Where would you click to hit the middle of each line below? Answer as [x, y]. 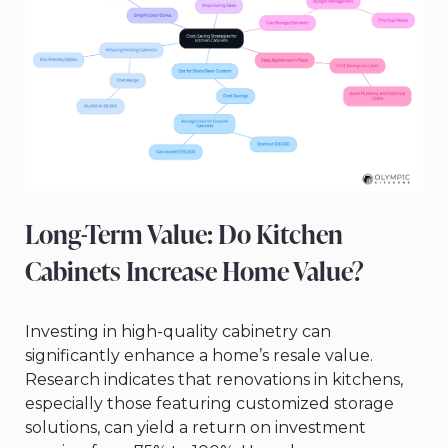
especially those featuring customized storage [209, 403]
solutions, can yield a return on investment [195, 427]
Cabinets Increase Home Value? [194, 270]
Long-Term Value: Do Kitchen [184, 233]
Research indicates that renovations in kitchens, [214, 379]
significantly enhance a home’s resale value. [199, 355]
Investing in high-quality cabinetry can [178, 331]
